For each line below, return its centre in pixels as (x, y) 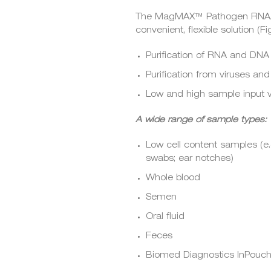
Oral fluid (165, 217)
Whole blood (173, 178)
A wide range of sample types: (201, 120)
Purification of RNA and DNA (207, 56)
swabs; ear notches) (190, 159)
